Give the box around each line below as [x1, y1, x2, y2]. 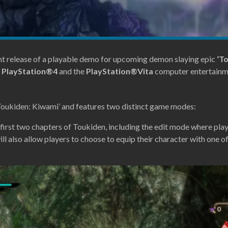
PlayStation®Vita [86, 66, 153, 76]
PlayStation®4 [2, 66, 58, 76]
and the [58, 66, 86, 76]
